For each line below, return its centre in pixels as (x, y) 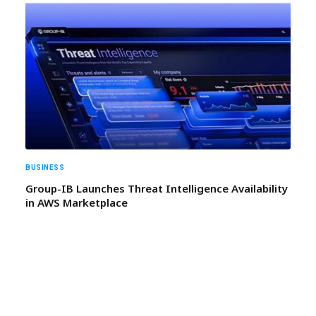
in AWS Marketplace (77, 203)
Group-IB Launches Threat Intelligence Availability (157, 189)
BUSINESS (45, 168)
